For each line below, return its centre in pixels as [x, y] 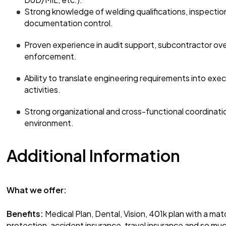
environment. [50, 123]
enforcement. [51, 56]
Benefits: [25, 214]
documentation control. [69, 23]
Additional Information [93, 155]
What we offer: [37, 190]
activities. [43, 90]
